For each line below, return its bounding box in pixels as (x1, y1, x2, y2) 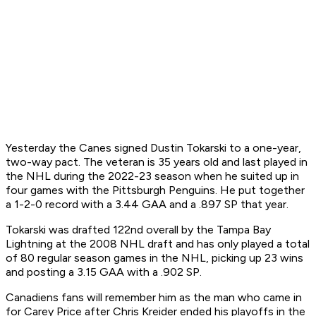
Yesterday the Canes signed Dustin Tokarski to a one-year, (6, 141, 301, 155)
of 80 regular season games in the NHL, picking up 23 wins (6, 251, 303, 265)
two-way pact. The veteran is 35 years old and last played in (6, 155, 308, 169)
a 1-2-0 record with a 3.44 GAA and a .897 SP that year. (6, 197, 291, 212)
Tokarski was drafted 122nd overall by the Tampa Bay (6, 223, 271, 237)
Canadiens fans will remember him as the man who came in (6, 291, 302, 305)
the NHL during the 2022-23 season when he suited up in (6, 169, 299, 183)
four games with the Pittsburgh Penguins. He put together (6, 183, 305, 197)
